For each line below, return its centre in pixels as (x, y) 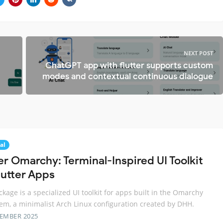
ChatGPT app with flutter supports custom (129, 65)
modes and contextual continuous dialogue (128, 76)
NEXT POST (198, 53)
